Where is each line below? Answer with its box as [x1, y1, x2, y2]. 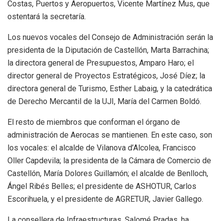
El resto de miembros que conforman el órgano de [7, 117, 180, 127]
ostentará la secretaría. [7, 12, 86, 22]
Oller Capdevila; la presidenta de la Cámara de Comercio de [7, 156, 211, 166]
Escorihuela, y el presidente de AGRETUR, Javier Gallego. [7, 194, 203, 204]
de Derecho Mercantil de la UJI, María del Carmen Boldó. [7, 97, 201, 107]
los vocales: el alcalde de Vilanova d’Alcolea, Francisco [7, 143, 196, 153]
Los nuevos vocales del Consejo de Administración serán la [7, 33, 213, 42]
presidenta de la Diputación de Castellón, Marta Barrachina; [7, 45, 209, 55]
